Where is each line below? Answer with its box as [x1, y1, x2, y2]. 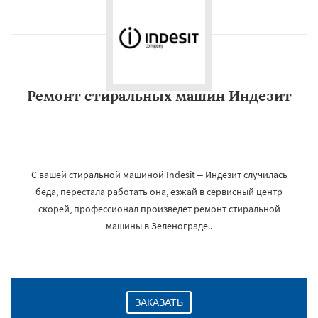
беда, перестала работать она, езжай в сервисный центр [35, 185, 283, 198]
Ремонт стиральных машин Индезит [26, 87, 292, 104]
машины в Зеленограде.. [106, 219, 212, 232]
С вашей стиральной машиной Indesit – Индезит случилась [31, 168, 287, 181]
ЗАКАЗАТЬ [135, 297, 183, 308]
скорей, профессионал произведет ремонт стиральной [38, 202, 280, 215]
